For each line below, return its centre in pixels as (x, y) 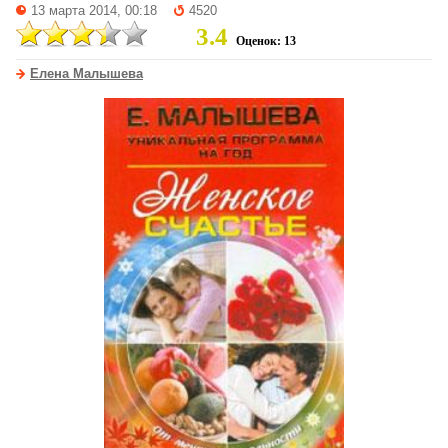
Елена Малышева (86, 74)
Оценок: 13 (266, 41)
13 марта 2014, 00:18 (94, 11)
